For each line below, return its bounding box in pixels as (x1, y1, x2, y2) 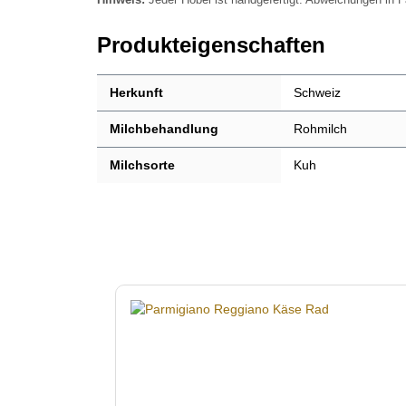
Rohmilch (294, 121, 348, 137)
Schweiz (294, 85, 342, 101)
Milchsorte (110, 158, 176, 173)
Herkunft (110, 85, 164, 101)
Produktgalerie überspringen (114, 285, 277, 301)
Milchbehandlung (110, 121, 219, 137)
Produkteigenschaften (97, 33, 325, 58)
